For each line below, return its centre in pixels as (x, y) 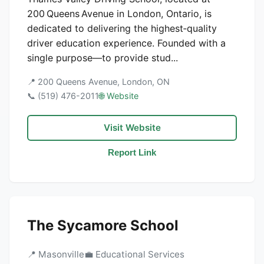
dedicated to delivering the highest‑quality (122, 28)
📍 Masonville (56, 254)
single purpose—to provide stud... (103, 58)
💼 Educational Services (134, 254)
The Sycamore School (103, 225)
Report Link (132, 152)
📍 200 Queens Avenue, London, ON (98, 82)
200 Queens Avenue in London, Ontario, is (119, 14)
